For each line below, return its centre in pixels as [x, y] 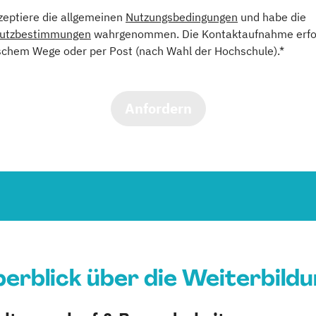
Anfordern [158, 108]
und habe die [272, 17]
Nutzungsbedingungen [182, 17]
